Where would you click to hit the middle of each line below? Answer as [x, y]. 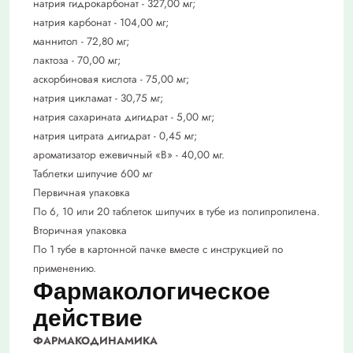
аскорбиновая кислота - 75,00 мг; [111, 80]
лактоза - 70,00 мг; [77, 61]
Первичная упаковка [82, 193]
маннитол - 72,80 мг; [81, 42]
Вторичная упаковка [80, 231]
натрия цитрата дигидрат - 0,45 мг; [115, 136]
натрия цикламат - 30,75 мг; [98, 98]
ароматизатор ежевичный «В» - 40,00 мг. [129, 155]
